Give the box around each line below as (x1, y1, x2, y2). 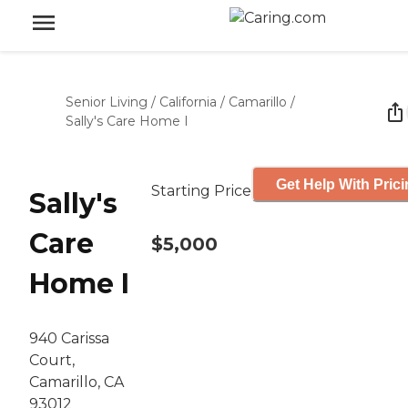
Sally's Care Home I (66, 113, 189, 129)
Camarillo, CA (29, 373, 124, 392)
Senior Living (66, 94, 148, 110)
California (159, 94, 217, 110)
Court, (29, 352, 75, 370)
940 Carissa (29, 330, 109, 348)
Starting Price (151, 182, 251, 199)
